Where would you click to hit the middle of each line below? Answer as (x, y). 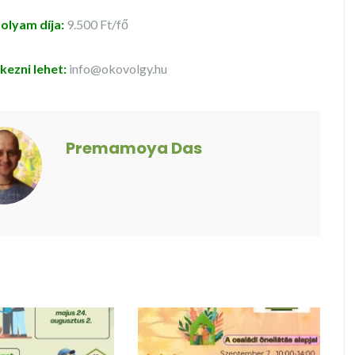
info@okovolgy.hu (118, 69)
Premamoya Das (134, 148)
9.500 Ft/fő (96, 24)
